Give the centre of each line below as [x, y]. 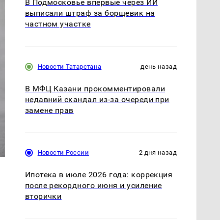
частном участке [58, 24]
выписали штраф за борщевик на [90, 13]
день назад [159, 66]
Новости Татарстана [69, 66]
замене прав [49, 110]
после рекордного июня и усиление [93, 185]
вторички [43, 196]
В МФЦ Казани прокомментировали [95, 88]
